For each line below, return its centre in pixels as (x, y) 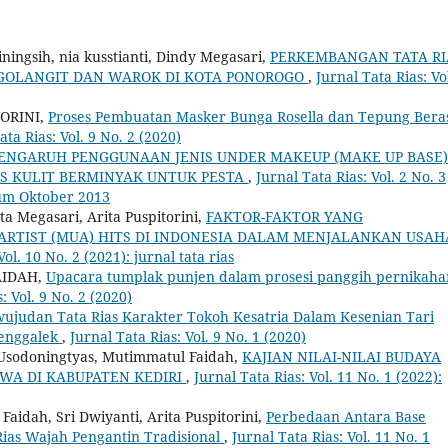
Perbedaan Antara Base (346, 416)
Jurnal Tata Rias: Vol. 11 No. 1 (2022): (318, 376)
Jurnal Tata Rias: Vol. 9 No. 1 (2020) (188, 336)
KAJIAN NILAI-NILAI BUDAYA (341, 356)
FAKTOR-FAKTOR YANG (284, 216)
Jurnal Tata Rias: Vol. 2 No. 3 (351, 176)
